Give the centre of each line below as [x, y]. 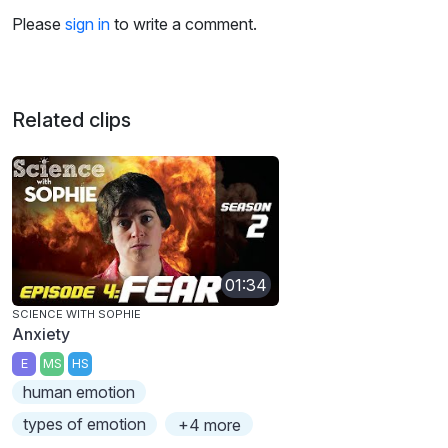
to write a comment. [183, 24]
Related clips [71, 120]
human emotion [79, 391]
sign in [87, 24]
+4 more [209, 424]
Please [38, 24]
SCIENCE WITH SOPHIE [76, 314]
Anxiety [41, 334]
